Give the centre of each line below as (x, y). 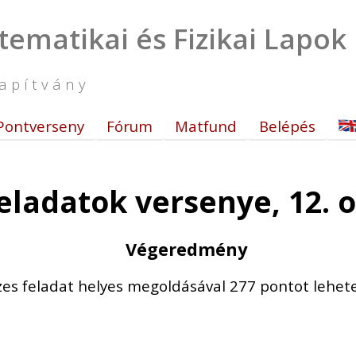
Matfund (206, 126)
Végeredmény (186, 249)
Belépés (287, 126)
